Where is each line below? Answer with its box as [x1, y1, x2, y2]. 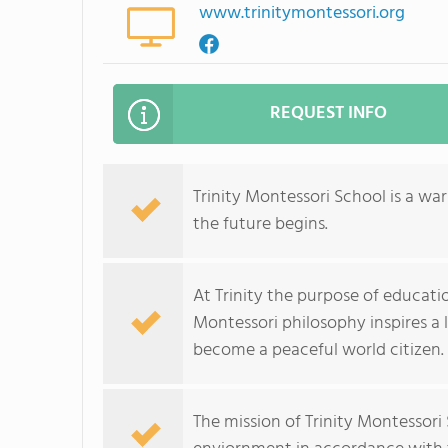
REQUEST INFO [270, 99, 387, 128]
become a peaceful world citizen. [193, 336, 444, 365]
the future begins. [193, 210, 328, 239]
